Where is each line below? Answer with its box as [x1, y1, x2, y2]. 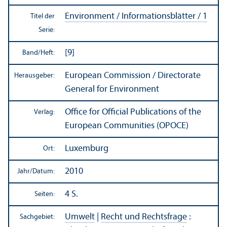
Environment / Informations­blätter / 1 [65, 11, 207, 21]
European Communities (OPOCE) [65, 121, 188, 131]
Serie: [39, 26, 55, 34]
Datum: [32, 167, 55, 175]
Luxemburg [65, 143, 108, 154]
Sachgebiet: [20, 213, 55, 221]
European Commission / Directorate [65, 70, 201, 81]
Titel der [30, 12, 55, 20]
